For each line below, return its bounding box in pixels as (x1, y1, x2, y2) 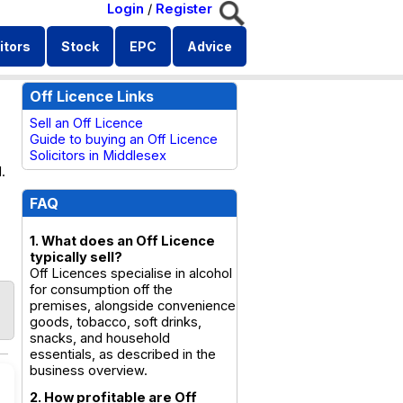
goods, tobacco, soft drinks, (30, 314, 201, 330)
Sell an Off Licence (30, 115, 143, 131)
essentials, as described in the (30, 346, 216, 363)
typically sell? (30, 249, 122, 265)
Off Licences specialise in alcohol (30, 265, 232, 282)
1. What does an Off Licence (30, 233, 215, 249)
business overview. (30, 363, 148, 379)
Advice (187, 39, 232, 54)
